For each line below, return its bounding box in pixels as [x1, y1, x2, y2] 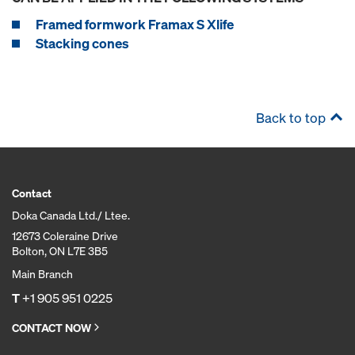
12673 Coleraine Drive [12, 227, 118, 243]
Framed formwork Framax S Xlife [36, 14, 234, 33]
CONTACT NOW [12, 319, 91, 335]
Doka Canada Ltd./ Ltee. [12, 207, 130, 223]
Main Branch [12, 265, 73, 281]
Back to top [256, 108, 326, 127]
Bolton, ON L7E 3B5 [12, 242, 108, 258]
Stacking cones [36, 33, 129, 52]
